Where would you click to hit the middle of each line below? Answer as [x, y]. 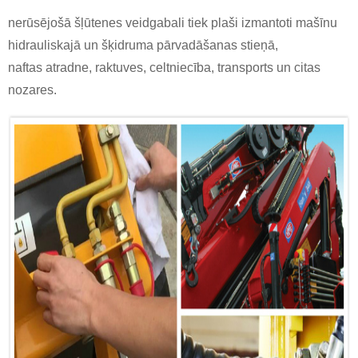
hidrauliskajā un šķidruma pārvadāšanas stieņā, [143, 46]
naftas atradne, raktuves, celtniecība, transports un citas [164, 68]
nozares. [32, 90]
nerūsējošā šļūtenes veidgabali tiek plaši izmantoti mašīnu [173, 23]
